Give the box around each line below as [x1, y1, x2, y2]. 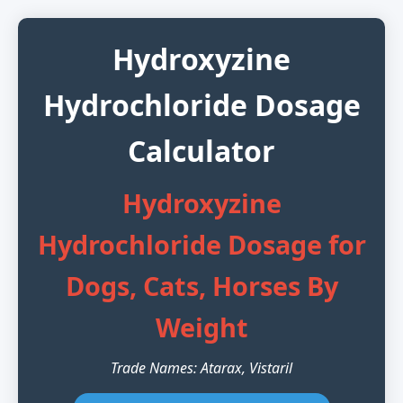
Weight [155, 309, 248, 345]
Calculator [128, 131, 275, 170]
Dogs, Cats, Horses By [65, 268, 338, 303]
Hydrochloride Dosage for [37, 227, 366, 262]
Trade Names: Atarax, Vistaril [111, 358, 292, 378]
